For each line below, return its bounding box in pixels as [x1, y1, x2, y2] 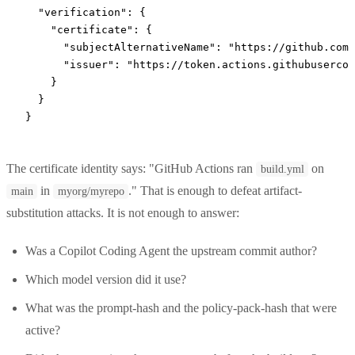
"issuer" [25, 58, 114, 71]
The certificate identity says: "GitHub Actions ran [6, 161, 256, 175]
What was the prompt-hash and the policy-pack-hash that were [25, 300, 337, 315]
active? [25, 323, 60, 337]
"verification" [25, 6, 127, 18]
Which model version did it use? [25, 272, 186, 286]
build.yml [260, 162, 304, 175]
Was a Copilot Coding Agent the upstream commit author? [25, 243, 317, 258]
